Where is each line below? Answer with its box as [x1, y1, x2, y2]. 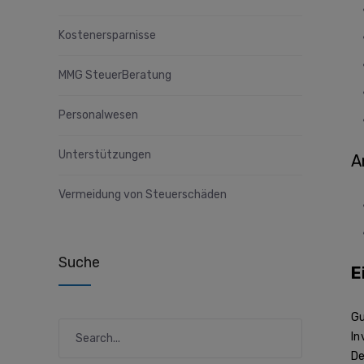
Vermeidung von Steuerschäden [58, 188, 227, 202]
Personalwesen [58, 108, 138, 123]
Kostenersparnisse [58, 28, 156, 43]
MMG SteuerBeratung [58, 68, 171, 83]
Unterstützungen [58, 148, 151, 162]
